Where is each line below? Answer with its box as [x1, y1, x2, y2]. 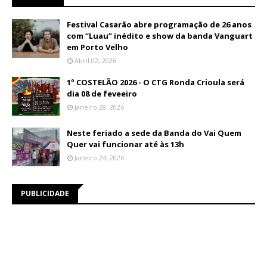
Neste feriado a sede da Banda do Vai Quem [67, 128, 241, 138]
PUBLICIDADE [21, 188, 69, 198]
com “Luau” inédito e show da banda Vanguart [67, 30, 253, 41]
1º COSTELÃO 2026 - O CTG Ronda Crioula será [67, 77, 244, 88]
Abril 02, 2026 [74, 56, 116, 65]
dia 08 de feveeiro [67, 88, 137, 99]
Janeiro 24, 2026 [74, 153, 124, 162]
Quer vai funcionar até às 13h [67, 139, 184, 150]
